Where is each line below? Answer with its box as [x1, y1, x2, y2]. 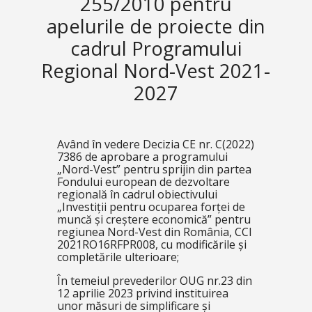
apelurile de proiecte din [46, 13, 265, 39]
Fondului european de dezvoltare [56, 174, 230, 189]
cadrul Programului [70, 36, 242, 61]
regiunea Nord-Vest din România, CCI [56, 224, 252, 240]
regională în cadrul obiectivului [56, 187, 217, 202]
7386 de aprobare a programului [56, 149, 228, 164]
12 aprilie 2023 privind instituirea [56, 286, 228, 301]
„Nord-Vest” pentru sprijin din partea [56, 162, 251, 177]
